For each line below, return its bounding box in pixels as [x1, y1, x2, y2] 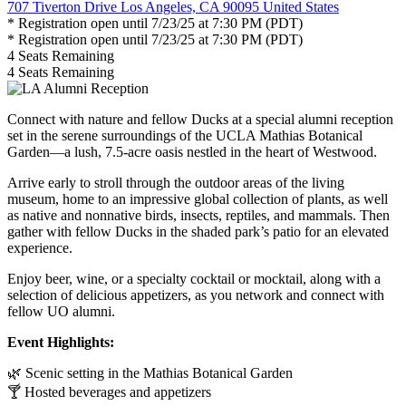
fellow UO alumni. [7, 303, 115, 319]
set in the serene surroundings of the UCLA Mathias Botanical [7, 127, 362, 143]
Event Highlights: [7, 333, 114, 350]
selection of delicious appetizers [7, 286, 188, 303]
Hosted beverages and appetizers [21, 383, 211, 400]
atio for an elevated [280, 223, 389, 239]
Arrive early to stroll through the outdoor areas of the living [7, 174, 344, 190]
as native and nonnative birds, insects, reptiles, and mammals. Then [7, 207, 390, 223]
